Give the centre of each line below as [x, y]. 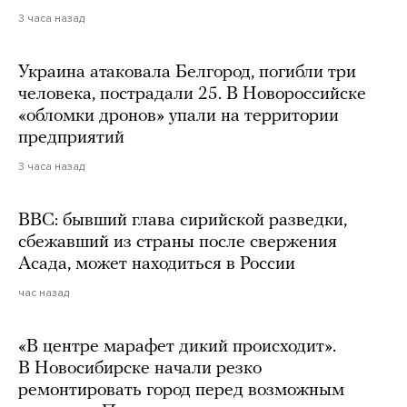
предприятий [71, 138]
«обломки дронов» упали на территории [179, 116]
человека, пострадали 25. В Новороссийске [192, 94]
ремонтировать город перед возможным [181, 390]
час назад [44, 292]
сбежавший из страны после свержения [178, 242]
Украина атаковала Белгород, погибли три [187, 72]
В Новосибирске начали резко [140, 368]
